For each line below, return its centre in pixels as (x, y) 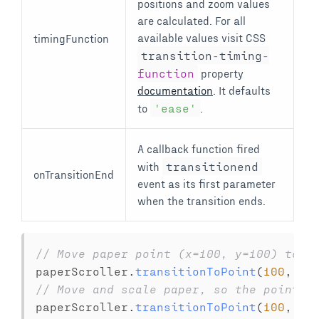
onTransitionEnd (74, 174)
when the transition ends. (202, 200)
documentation (175, 90)
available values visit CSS (202, 37)
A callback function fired (199, 148)
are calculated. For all (192, 20)
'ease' (175, 108)
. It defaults (242, 90)
